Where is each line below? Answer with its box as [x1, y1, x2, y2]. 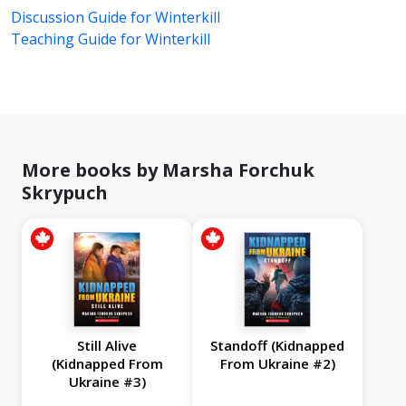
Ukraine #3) [68, 372, 146, 391]
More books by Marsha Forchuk [22, 158, 314, 183]
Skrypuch [22, 180, 108, 206]
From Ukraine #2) [219, 354, 335, 373]
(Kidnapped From [51, 354, 163, 373]
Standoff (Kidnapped [210, 336, 344, 355]
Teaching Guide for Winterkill [11, 29, 210, 50]
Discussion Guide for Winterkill [11, 7, 220, 28]
